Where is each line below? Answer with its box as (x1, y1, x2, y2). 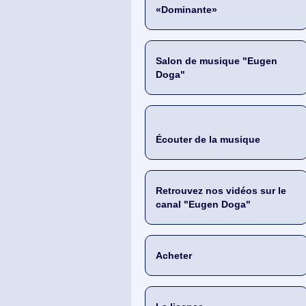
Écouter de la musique (156, 134, 260, 145)
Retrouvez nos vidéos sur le (156, 185, 286, 196)
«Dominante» (156, 4, 217, 15)
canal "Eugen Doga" (156, 199, 251, 210)
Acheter (156, 250, 192, 261)
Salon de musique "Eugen (156, 55, 277, 66)
